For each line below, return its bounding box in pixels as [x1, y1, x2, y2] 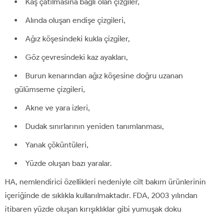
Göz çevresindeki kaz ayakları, [25, 52, 128, 62]
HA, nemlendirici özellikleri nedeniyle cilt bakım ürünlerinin [5, 177, 206, 186]
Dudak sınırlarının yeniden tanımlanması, [25, 121, 164, 131]
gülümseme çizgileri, [15, 84, 85, 94]
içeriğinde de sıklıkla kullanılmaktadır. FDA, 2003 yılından [5, 190, 198, 200]
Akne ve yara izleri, [25, 103, 90, 112]
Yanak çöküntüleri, [25, 140, 89, 149]
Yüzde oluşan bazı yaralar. [25, 158, 112, 168]
